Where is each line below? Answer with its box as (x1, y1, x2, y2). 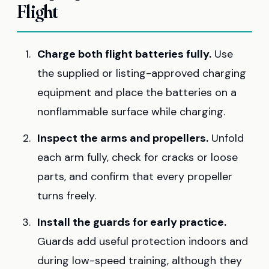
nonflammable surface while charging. (37, 104, 225, 119)
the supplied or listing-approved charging (37, 66, 246, 81)
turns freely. (37, 189, 96, 204)
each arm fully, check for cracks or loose (37, 150, 238, 165)
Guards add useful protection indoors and (37, 234, 248, 249)
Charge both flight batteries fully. (37, 47, 211, 62)
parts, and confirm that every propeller (37, 169, 232, 184)
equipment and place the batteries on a (37, 85, 237, 100)
